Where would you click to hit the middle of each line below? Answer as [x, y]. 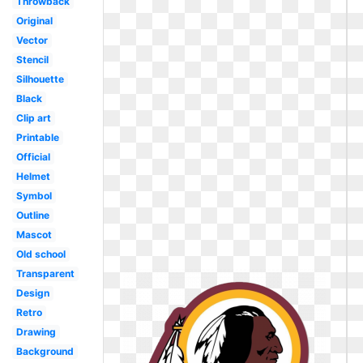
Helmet [33, 176]
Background [45, 351]
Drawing [36, 332]
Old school [41, 254]
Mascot [34, 235]
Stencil [32, 60]
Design [32, 293]
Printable [37, 137]
